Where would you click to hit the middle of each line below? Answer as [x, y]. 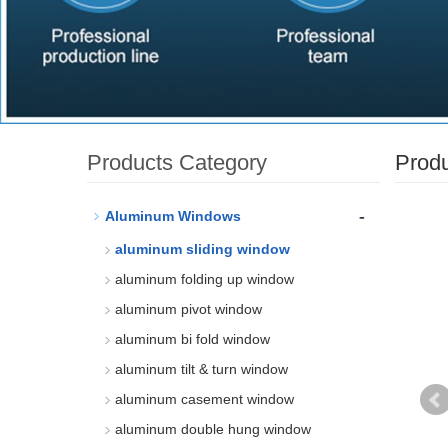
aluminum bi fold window [192, 339]
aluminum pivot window [188, 309]
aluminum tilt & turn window [201, 369]
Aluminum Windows [173, 216]
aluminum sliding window [202, 249]
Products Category [177, 162]
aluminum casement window [204, 399]
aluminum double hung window [213, 429]
